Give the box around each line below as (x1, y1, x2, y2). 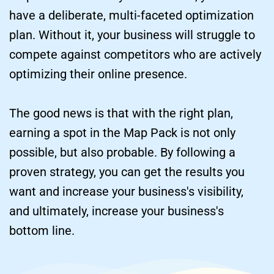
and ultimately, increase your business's (9, 204, 224, 219)
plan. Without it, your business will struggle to (9, 28, 255, 43)
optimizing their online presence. (9, 67, 187, 82)
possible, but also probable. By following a (9, 145, 235, 160)
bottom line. (9, 223, 75, 239)
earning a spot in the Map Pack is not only (9, 125, 235, 141)
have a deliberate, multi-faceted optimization (9, 8, 254, 23)
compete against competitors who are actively (9, 47, 261, 62)
